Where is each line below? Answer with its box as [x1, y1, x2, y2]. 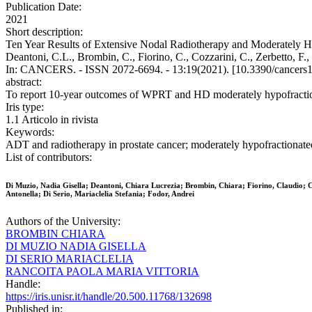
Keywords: [6, 126, 54, 139]
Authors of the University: [6, 215, 120, 228]
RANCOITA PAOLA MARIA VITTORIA [6, 265, 199, 278]
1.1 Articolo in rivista [6, 114, 98, 126]
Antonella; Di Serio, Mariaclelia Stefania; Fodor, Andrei [6, 189, 194, 198]
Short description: [6, 26, 83, 38]
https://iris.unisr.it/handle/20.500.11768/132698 [6, 290, 212, 303]
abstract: [6, 76, 42, 88]
